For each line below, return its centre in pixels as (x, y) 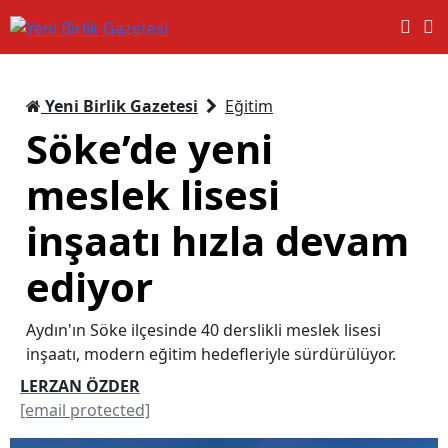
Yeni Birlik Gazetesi (119, 105)
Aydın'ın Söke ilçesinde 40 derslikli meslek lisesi (203, 329)
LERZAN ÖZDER (80, 385)
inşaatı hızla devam (217, 240)
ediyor (89, 286)
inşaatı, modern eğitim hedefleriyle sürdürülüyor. (211, 353)
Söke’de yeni (149, 148)
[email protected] (85, 409)
